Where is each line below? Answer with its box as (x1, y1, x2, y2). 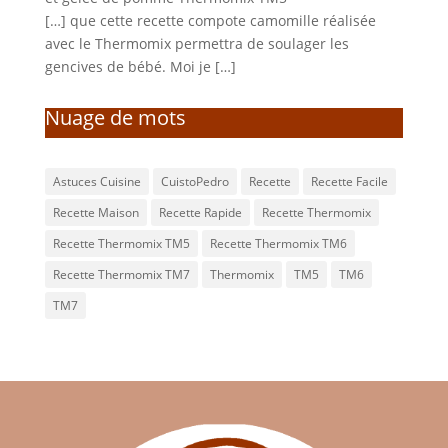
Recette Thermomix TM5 (52, 234, 190, 252)
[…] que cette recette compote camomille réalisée (44, 10, 376, 30)
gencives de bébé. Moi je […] (44, 56, 236, 76)
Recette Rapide (158, 203, 242, 221)
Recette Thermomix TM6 (209, 234, 347, 252)
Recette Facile (310, 172, 388, 190)
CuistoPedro (160, 172, 229, 190)
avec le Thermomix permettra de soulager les (44, 33, 349, 53)
